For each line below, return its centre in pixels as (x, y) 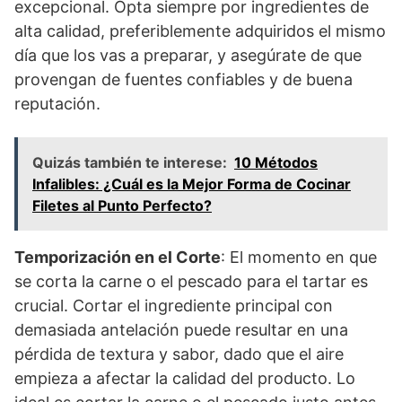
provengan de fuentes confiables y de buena (184, 79)
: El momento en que (299, 257)
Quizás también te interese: (130, 162)
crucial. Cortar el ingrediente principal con (174, 305)
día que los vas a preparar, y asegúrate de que (188, 55)
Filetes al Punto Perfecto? (122, 205)
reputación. (57, 103)
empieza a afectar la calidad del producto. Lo (185, 378)
